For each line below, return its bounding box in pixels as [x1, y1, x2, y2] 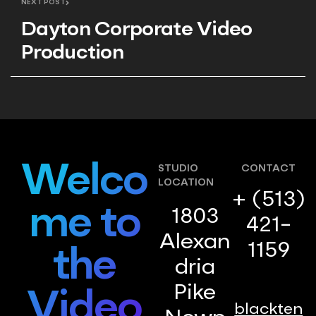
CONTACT [241, 164, 296, 174]
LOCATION [158, 178, 214, 188]
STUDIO [158, 164, 198, 174]
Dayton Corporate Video [21, 20, 253, 41]
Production [21, 44, 123, 64]
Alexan [159, 232, 231, 254]
